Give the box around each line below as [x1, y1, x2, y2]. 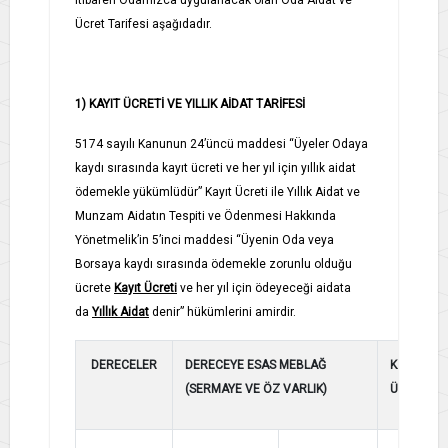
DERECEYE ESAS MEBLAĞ [185, 357, 326, 372]
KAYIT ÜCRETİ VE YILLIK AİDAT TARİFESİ [89, 96, 305, 111]
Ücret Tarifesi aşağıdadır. [75, 16, 212, 31]
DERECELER [88, 357, 160, 372]
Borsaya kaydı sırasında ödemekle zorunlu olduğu [75, 256, 352, 271]
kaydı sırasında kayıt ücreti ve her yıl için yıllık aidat [75, 160, 356, 175]
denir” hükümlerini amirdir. [152, 304, 296, 319]
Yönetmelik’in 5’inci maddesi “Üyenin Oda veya [75, 232, 334, 247]
